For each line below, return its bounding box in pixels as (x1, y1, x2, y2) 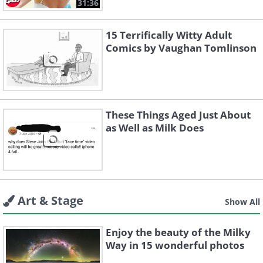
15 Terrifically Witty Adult (106, 28, 232, 42)
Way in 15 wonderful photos (106, 238, 244, 252)
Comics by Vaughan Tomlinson (106, 41, 257, 55)
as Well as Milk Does (106, 121, 204, 134)
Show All (225, 196, 260, 207)
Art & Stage (18, 193, 83, 208)
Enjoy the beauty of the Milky (106, 225, 251, 239)
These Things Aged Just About (106, 108, 251, 122)
